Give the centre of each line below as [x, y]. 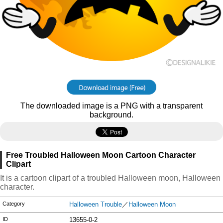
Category [14, 204]
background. [111, 115]
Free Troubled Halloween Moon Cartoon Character [101, 155]
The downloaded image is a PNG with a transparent [111, 106]
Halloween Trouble [96, 204]
